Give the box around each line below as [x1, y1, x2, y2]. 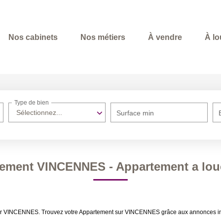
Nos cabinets [8, 33, 58, 41]
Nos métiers [80, 33, 125, 41]
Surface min [116, 109, 154, 117]
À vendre [148, 33, 182, 41]
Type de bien [14, 99, 49, 107]
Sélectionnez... [16, 109, 63, 116]
